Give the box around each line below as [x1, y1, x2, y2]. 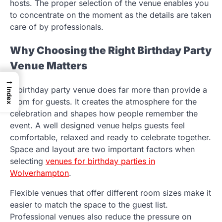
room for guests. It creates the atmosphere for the [10, 97, 197, 107]
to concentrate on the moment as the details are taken [10, 9, 211, 20]
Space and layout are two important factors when [10, 144, 195, 155]
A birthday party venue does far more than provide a [10, 85, 207, 95]
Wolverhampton [10, 168, 69, 178]
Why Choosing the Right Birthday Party [10, 44, 212, 57]
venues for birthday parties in [46, 156, 155, 166]
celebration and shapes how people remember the [10, 109, 198, 119]
